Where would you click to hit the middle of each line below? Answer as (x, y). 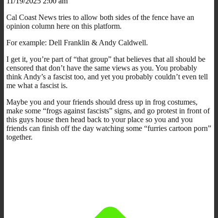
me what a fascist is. (37, 85)
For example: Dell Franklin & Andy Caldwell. (77, 42)
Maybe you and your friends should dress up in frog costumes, (102, 102)
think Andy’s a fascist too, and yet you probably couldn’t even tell (107, 76)
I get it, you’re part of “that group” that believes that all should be (106, 59)
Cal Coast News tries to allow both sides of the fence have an (100, 17)
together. (19, 137)
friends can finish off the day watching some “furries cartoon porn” (109, 128)
